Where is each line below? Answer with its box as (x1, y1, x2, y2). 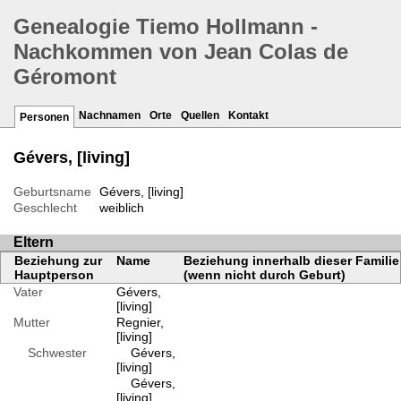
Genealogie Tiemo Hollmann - (13, 14, 318, 39)
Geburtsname (13, 184, 91, 200)
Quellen (181, 109, 219, 123)
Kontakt (228, 109, 269, 123)
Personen (20, 111, 69, 124)
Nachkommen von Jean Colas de (13, 39, 348, 64)
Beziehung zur (14, 253, 102, 269)
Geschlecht (13, 200, 77, 216)
